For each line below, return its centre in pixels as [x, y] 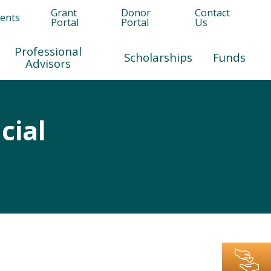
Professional [48, 51]
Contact [212, 12]
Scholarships [158, 57]
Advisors [48, 63]
